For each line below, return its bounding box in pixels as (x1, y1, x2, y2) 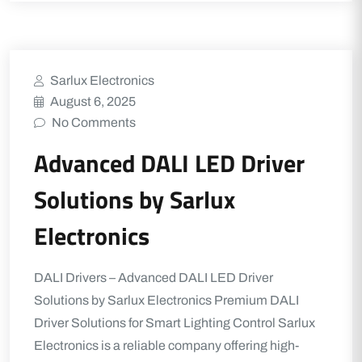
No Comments (52, 116, 136, 129)
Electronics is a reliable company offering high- (34, 339, 299, 352)
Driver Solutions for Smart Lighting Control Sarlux (34, 316, 315, 330)
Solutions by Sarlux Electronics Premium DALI (34, 293, 299, 307)
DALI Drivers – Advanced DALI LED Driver (34, 271, 273, 284)
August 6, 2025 (50, 95, 136, 108)
